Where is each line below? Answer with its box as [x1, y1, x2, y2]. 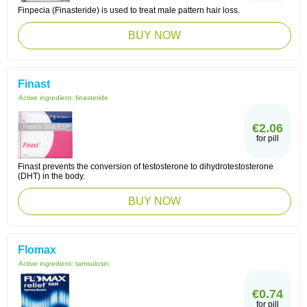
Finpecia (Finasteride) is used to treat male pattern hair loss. [18, 5, 240, 15]
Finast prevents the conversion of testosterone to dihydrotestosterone [18, 162, 273, 171]
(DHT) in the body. [18, 171, 85, 181]
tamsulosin [75, 260, 109, 267]
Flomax [18, 244, 56, 256]
